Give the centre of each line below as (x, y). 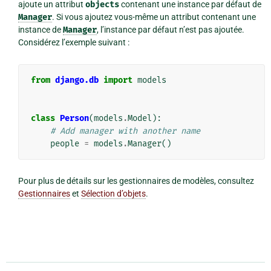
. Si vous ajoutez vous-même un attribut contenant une (154, 17)
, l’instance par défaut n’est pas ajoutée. (170, 30)
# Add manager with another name (125, 131)
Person (74, 119)
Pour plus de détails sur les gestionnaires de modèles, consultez (136, 181)
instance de (40, 30)
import (118, 80)
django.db (77, 80)
